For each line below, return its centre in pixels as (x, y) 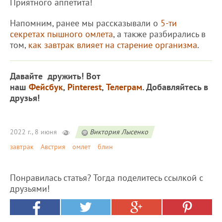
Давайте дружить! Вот (55, 76)
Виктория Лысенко (119, 132)
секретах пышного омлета (61, 34)
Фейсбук (46, 87)
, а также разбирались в (159, 34)
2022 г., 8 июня (33, 132)
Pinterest (84, 87)
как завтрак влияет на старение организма (113, 45)
